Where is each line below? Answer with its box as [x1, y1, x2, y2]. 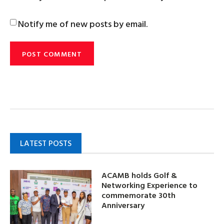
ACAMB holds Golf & [101, 168, 177, 181]
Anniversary [101, 198, 145, 211]
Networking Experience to [101, 178, 198, 191]
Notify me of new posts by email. [18, 17, 147, 31]
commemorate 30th [101, 188, 176, 201]
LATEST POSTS [20, 137, 71, 149]
